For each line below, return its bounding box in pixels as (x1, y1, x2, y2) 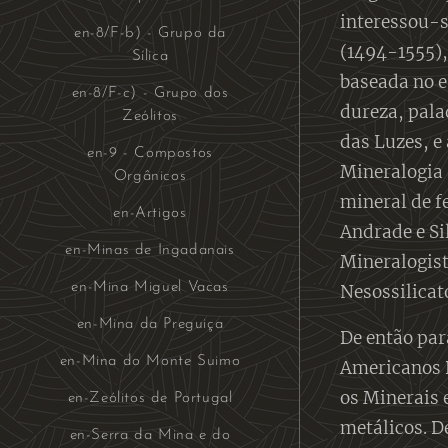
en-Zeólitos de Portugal (67, 390, 233, 406)
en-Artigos (113, 205, 187, 221)
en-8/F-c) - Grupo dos (71, 85, 229, 101)
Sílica (131, 48, 169, 64)
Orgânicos (113, 168, 187, 184)
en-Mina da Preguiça (76, 316, 224, 332)
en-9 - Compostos (87, 145, 213, 161)
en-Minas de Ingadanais (65, 242, 235, 258)
